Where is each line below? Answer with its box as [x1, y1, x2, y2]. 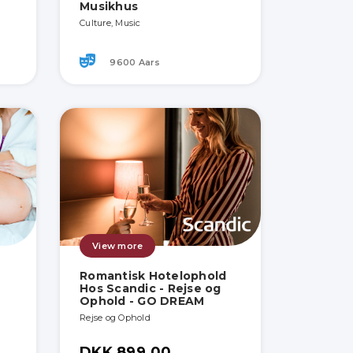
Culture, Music [80, 17, 141, 29]
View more [92, 240, 143, 252]
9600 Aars [107, 56, 161, 68]
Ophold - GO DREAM [80, 294, 205, 309]
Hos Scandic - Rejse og [80, 281, 221, 296]
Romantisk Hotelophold [80, 269, 227, 284]
